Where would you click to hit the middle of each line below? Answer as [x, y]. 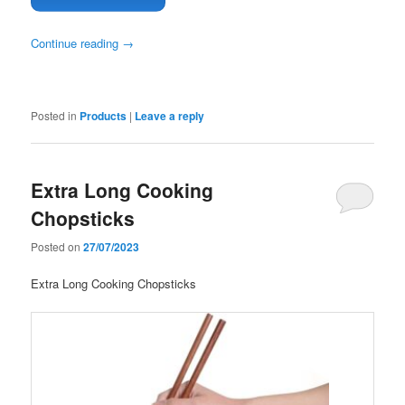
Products [104, 116]
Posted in [54, 116]
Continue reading [77, 43]
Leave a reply [170, 116]
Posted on [57, 246]
